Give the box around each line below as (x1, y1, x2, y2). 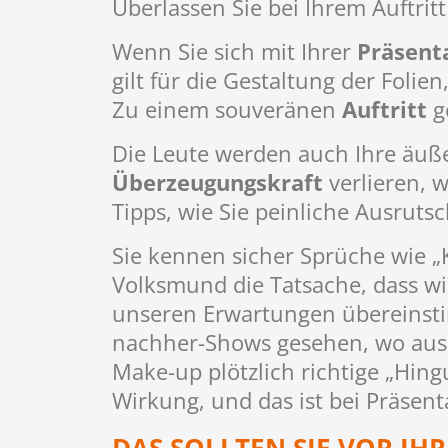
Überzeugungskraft (112, 167, 323, 198)
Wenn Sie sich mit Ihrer (112, 36, 357, 67)
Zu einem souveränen (112, 94, 342, 125)
